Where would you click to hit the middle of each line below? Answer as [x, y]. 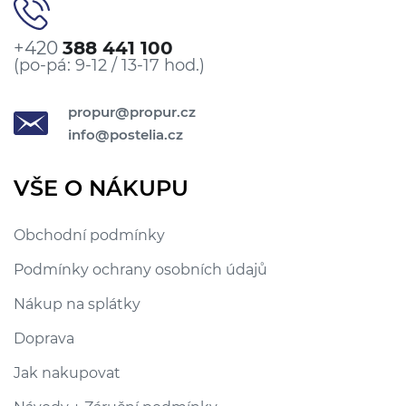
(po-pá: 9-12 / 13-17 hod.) [109, 65]
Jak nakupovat [67, 373]
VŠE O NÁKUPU [101, 188]
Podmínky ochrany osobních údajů [140, 270]
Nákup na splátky [77, 304]
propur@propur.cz [132, 112]
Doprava [44, 338]
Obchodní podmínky [89, 235]
